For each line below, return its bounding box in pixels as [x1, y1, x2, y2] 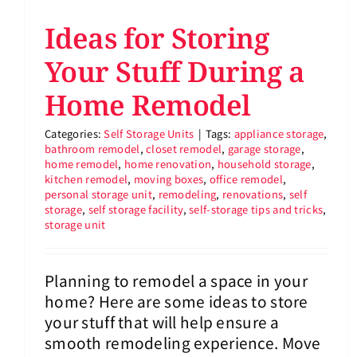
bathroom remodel [45, 141, 140, 157]
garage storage [227, 141, 301, 157]
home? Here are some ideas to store [45, 290, 308, 312]
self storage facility [88, 202, 183, 218]
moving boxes [133, 171, 204, 187]
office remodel [209, 171, 283, 187]
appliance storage [233, 126, 324, 142]
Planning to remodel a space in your [45, 269, 308, 292]
